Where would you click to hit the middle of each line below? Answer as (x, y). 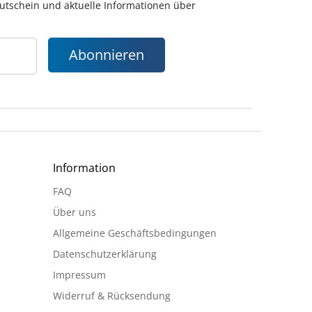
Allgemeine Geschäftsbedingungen (135, 233)
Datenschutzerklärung (105, 254)
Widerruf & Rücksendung (112, 296)
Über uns (75, 212)
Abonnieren (107, 55)
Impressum (79, 275)
